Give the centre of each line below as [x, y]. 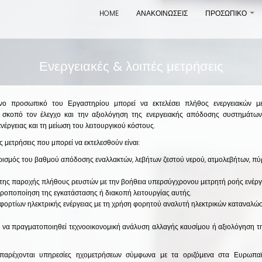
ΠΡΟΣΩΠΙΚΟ [226, 13]
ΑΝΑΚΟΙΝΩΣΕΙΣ [162, 13]
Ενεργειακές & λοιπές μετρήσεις [131, 66]
